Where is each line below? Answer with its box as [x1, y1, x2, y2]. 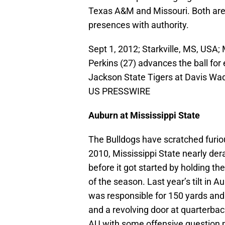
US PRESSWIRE [88, 86, 150, 97]
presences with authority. [88, 20, 189, 31]
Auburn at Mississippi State [88, 110, 200, 121]
